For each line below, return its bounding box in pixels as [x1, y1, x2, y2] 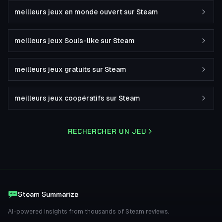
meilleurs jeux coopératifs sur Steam [14, 94, 140, 102]
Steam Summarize [18, 190, 78, 199]
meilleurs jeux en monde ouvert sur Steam [14, 8, 158, 16]
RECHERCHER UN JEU [67, 127, 147, 136]
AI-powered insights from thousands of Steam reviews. [8, 208, 169, 215]
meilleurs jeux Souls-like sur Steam [14, 37, 135, 45]
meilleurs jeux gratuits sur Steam [14, 65, 126, 73]
